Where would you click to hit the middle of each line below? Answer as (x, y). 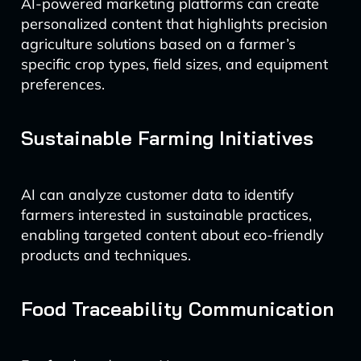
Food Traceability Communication (177, 309)
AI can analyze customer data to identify (157, 195)
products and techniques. (106, 255)
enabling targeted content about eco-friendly (172, 235)
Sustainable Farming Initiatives (167, 138)
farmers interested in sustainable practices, (166, 215)
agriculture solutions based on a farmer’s (158, 44)
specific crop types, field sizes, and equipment (174, 64)
